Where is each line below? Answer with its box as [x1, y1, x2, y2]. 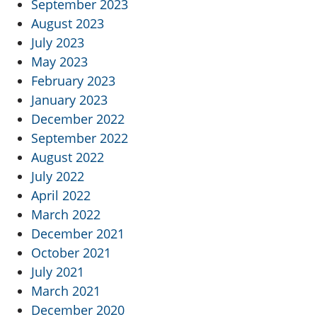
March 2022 [31, 206, 100, 224]
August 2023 [31, 15, 104, 33]
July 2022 [31, 168, 84, 185]
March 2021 [31, 282, 100, 300]
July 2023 [31, 34, 84, 52]
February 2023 [31, 72, 115, 90]
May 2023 [31, 53, 88, 71]
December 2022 [31, 110, 125, 128]
